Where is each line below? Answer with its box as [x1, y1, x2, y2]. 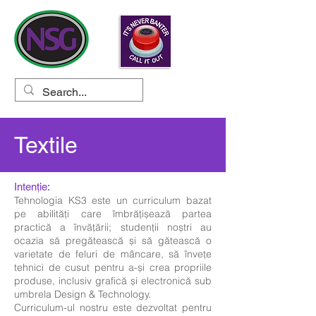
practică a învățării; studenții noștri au [14, 221, 212, 233]
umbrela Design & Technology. [14, 288, 151, 300]
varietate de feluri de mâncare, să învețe [14, 248, 212, 260]
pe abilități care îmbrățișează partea [14, 207, 212, 220]
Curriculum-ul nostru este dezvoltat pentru [14, 301, 212, 314]
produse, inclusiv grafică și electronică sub [14, 274, 212, 287]
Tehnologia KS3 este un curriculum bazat [14, 194, 212, 207]
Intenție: [14, 181, 50, 193]
